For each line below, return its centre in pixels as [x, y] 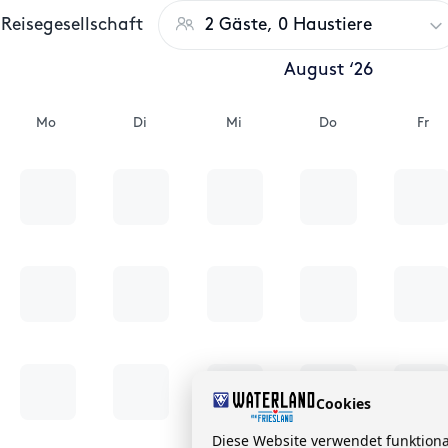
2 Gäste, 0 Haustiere [288, 25]
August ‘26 [328, 70]
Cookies [344, 403]
